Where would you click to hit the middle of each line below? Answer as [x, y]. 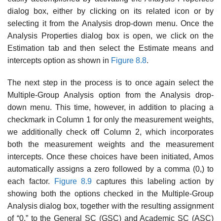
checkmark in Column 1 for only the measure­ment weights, [110, 120]
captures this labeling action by [155, 182]
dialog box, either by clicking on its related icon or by [110, 11]
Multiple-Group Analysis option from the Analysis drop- [110, 95]
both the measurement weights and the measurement [110, 145]
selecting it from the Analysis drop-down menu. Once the [110, 23]
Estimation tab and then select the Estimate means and [110, 48]
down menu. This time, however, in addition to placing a [110, 108]
